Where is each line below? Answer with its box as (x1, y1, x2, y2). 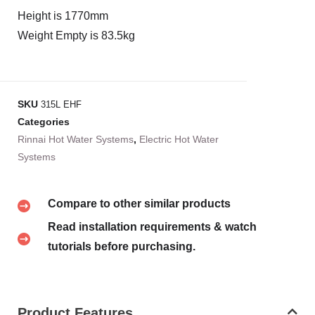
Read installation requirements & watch (47, 221, 257, 233)
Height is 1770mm (18, 10, 108, 22)
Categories (18, 116, 70, 127)
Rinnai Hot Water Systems (18, 134, 134, 145)
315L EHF (41, 99, 82, 110)
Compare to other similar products (47, 198, 231, 210)
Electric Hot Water (139, 134, 219, 145)
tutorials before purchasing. (47, 240, 195, 252)
